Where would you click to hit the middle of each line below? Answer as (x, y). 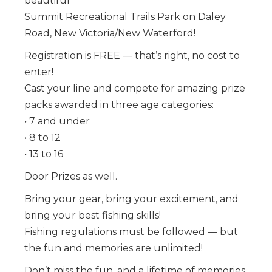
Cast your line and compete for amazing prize (135, 88)
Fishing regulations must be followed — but (131, 231)
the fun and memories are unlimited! (114, 248)
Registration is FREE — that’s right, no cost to (132, 55)
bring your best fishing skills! (93, 215)
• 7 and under (57, 121)
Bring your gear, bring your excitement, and (131, 199)
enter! (39, 72)
